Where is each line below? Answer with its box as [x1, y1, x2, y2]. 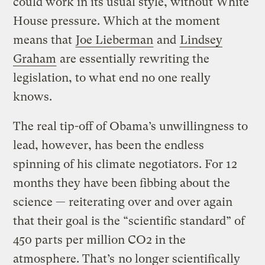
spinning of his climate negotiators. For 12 [13, 157, 238, 171]
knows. [13, 89, 53, 104]
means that [13, 33, 76, 47]
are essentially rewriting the [57, 51, 210, 66]
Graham [13, 51, 57, 66]
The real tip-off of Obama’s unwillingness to [13, 119, 248, 133]
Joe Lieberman [76, 33, 154, 47]
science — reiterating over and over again [13, 195, 233, 209]
